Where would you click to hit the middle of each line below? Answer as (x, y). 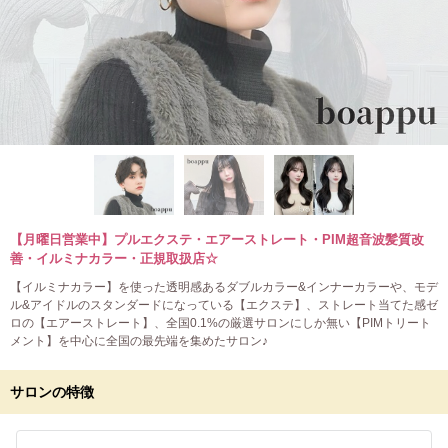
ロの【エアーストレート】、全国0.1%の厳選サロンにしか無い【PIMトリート (220, 323)
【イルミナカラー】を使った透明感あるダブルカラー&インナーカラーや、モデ (224, 287)
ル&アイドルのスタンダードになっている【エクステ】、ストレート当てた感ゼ (224, 305)
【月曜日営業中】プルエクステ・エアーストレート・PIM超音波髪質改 (217, 239)
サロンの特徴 (52, 392)
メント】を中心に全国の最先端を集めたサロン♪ (139, 341)
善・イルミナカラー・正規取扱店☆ (114, 258)
